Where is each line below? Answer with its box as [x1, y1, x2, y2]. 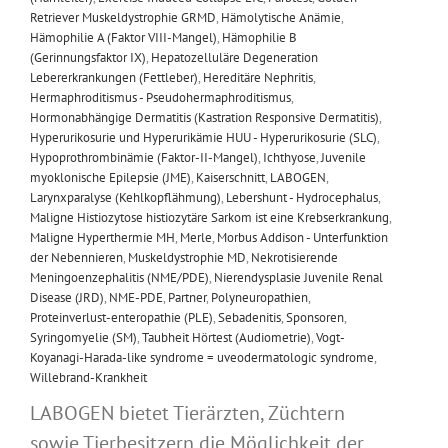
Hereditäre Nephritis [203, 68, 313, 86]
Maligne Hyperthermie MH [30, 228, 175, 246]
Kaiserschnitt [196, 168, 265, 186]
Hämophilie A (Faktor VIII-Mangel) [30, 28, 217, 46]
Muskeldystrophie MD [128, 248, 246, 266]
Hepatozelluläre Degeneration [151, 48, 318, 66]
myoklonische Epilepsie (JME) [30, 168, 191, 186]
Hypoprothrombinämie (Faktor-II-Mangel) [30, 148, 258, 166]
